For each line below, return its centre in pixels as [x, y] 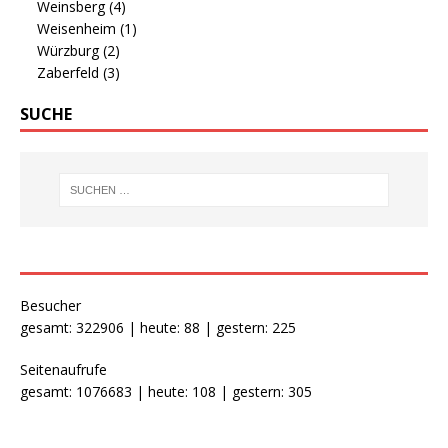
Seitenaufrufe [63, 370]
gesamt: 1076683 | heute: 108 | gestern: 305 [166, 392]
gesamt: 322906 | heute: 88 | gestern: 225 [158, 328]
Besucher [50, 306]
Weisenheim [78, 29]
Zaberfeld [70, 73]
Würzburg [70, 51]
